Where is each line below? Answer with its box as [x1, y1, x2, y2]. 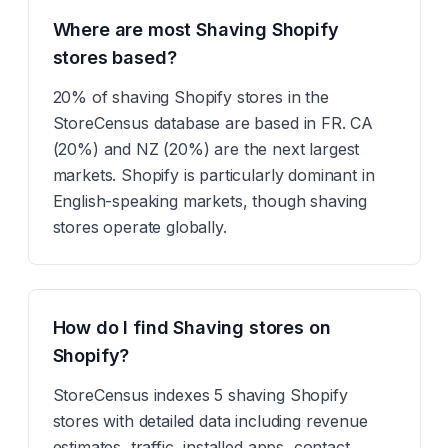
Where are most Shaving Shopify [52, 19, 339, 40]
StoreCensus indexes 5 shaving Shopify [52, 385, 348, 405]
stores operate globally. [52, 217, 227, 237]
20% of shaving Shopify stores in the [52, 87, 329, 107]
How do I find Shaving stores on [52, 317, 331, 338]
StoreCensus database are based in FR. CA [52, 113, 374, 133]
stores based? [52, 47, 177, 68]
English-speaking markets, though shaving [52, 191, 368, 211]
